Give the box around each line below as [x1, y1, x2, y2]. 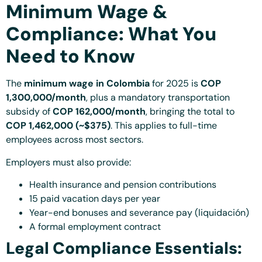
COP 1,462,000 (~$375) [6, 119, 111, 132]
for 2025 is [150, 77, 201, 90]
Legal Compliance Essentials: [6, 237, 242, 259]
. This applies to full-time [111, 119, 217, 132]
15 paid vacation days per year [29, 192, 160, 205]
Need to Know [6, 44, 135, 69]
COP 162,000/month [53, 105, 146, 118]
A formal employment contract [29, 220, 161, 233]
